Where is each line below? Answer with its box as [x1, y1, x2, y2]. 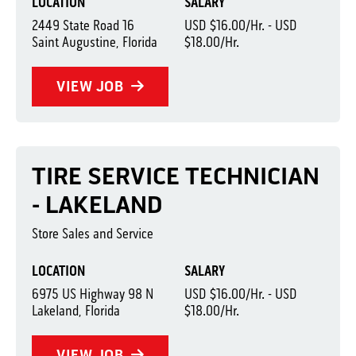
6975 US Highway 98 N [32, 285, 153, 303]
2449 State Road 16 [32, 17, 134, 34]
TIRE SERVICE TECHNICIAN [32, 162, 319, 191]
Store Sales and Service [32, 225, 153, 242]
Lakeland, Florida [32, 302, 120, 319]
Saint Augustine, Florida [32, 33, 157, 51]
